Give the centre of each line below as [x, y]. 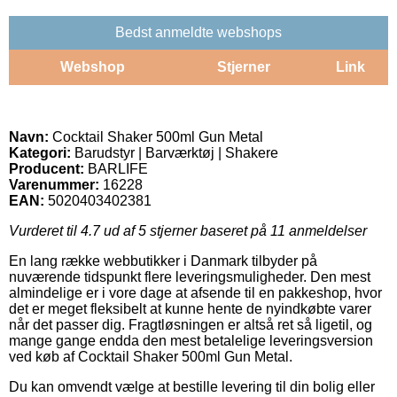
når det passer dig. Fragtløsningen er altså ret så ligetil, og [191, 324]
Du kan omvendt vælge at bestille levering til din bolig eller [192, 386]
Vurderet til [45, 230]
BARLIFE [118, 168]
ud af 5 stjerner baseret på [185, 230]
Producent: [47, 168]
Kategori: [40, 152]
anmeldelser [326, 230]
